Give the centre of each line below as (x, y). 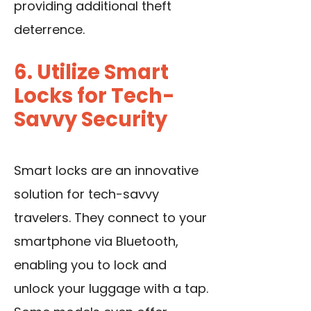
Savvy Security (91, 120)
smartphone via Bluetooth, (96, 242)
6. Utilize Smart (91, 73)
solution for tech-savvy (86, 194)
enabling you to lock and (90, 265)
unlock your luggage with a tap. (111, 289)
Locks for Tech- (94, 96)
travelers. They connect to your (110, 218)
